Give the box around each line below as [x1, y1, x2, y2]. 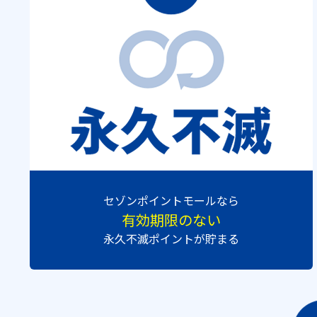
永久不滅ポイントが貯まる [103, 230, 239, 247]
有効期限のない [122, 209, 221, 230]
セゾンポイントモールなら [103, 192, 239, 209]
